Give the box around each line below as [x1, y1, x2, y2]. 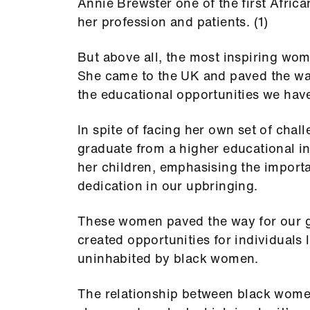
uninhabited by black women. [77, 249, 259, 267]
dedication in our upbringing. [77, 176, 258, 194]
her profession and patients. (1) [77, 12, 268, 30]
